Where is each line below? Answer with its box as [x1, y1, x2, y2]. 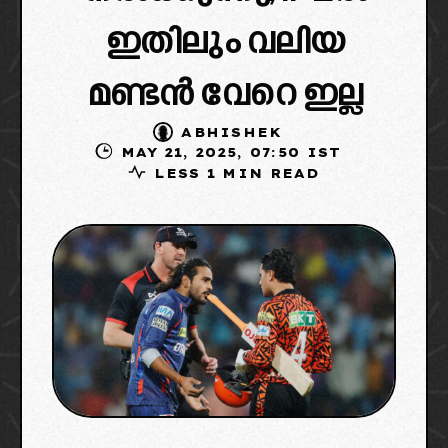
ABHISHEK [181, 123, 283, 140]
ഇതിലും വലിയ [104, 23, 344, 65]
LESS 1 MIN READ [154, 165, 320, 181]
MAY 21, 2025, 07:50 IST [195, 144, 342, 160]
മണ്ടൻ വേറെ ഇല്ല [86, 75, 362, 117]
